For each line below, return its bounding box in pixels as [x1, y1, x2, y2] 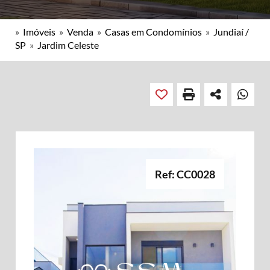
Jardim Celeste [37, 39, 99, 51]
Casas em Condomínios [105, 26, 202, 37]
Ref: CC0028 [155, 168, 215, 181]
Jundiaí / [213, 26, 249, 37]
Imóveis [23, 26, 55, 37]
